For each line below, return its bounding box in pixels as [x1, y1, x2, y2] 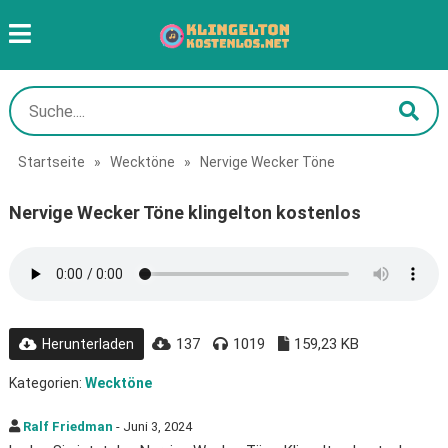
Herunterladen [41, 336, 134, 352]
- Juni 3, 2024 [112, 419, 192, 434]
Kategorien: [8, 375, 85, 391]
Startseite [17, 154, 85, 170]
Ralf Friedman [22, 419, 113, 434]
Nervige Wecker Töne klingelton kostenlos [8, 202, 361, 223]
